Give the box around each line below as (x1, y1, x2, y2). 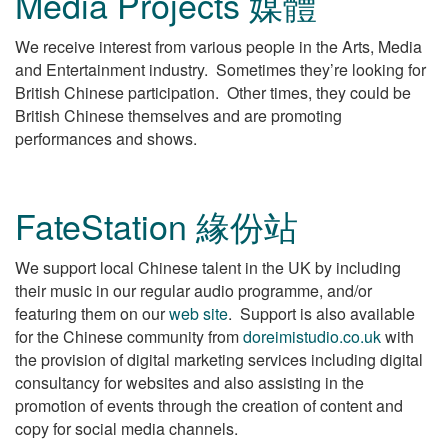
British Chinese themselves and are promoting (15, 103, 342, 127)
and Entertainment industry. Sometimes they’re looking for (15, 57, 426, 81)
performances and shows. (15, 126, 197, 150)
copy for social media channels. (15, 416, 242, 440)
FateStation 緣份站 (15, 201, 298, 251)
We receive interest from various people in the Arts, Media (15, 34, 422, 58)
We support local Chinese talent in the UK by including (15, 255, 401, 279)
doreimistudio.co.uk (243, 324, 381, 348)
